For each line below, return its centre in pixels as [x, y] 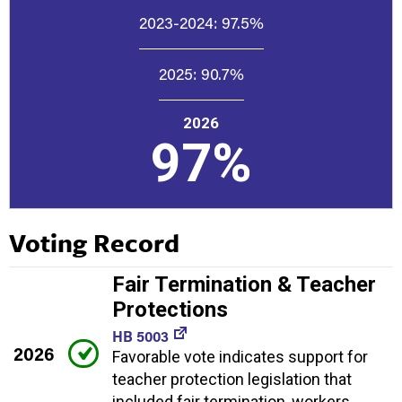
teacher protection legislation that [232, 379]
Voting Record [94, 242]
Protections [170, 309]
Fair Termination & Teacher [244, 284]
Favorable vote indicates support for [240, 356]
